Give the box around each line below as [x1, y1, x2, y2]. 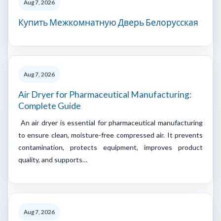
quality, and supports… [18, 155, 87, 164]
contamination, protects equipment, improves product [18, 143, 203, 151]
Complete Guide [18, 100, 81, 111]
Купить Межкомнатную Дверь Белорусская [18, 17, 198, 28]
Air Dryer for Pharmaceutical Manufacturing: [18, 89, 191, 100]
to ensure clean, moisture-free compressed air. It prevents [18, 130, 203, 139]
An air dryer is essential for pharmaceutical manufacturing [18, 118, 203, 127]
